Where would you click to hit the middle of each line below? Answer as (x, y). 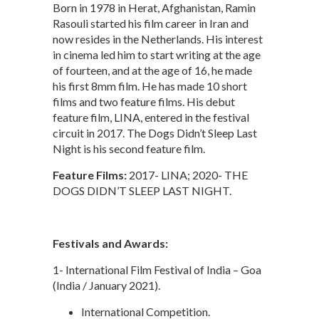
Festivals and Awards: (110, 243)
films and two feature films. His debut (144, 101)
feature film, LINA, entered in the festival (151, 117)
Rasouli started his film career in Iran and (151, 23)
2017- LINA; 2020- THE (187, 174)
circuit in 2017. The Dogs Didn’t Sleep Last (155, 132)
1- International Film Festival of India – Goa (157, 269)
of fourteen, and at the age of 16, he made (152, 70)
